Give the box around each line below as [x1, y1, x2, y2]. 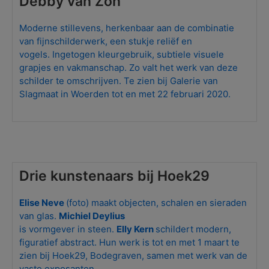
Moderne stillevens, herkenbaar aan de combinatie [19, 22, 235, 34]
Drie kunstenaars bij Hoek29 [19, 167, 210, 184]
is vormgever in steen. [19, 223, 117, 235]
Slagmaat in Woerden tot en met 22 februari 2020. [19, 88, 231, 100]
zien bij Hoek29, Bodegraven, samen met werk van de [19, 250, 248, 261]
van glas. [19, 210, 59, 222]
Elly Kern [116, 223, 156, 235]
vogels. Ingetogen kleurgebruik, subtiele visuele [19, 49, 225, 60]
